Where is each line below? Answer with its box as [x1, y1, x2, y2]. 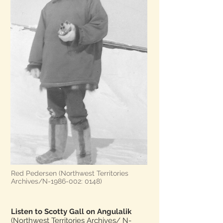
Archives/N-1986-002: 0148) [11, 177, 102, 185]
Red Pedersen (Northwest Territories [11, 169, 128, 177]
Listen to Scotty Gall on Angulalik [11, 207, 131, 216]
